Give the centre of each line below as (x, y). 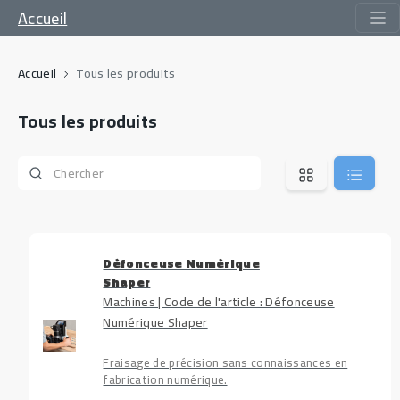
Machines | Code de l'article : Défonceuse (219, 302)
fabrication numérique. (165, 379)
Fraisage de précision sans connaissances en (225, 362)
